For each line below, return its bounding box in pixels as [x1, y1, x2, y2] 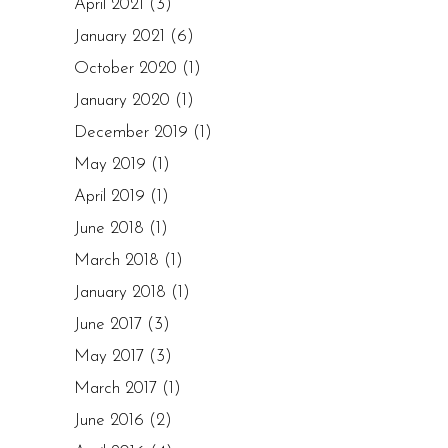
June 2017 [74, 316, 142, 333]
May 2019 [74, 156, 146, 173]
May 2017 [74, 348, 144, 365]
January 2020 [74, 92, 170, 109]
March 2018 [74, 252, 159, 269]
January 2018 [74, 284, 166, 301]
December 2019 [74, 124, 188, 141]
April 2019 [74, 188, 145, 205]
